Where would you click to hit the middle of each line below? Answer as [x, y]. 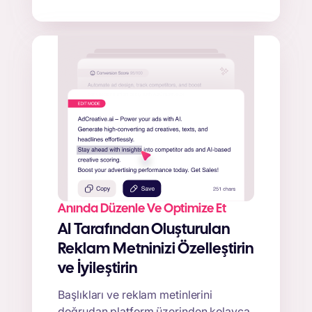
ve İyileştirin [98, 269]
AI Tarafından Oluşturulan [144, 230]
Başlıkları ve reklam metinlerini [135, 294]
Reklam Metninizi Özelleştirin [156, 250]
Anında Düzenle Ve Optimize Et [142, 210]
